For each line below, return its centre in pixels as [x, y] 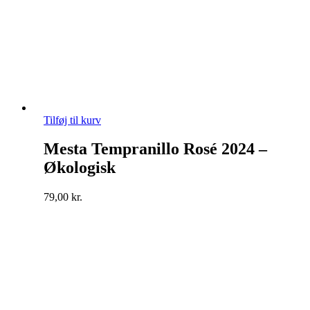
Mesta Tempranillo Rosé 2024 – [155, 149]
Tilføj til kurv [72, 120]
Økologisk [80, 168]
